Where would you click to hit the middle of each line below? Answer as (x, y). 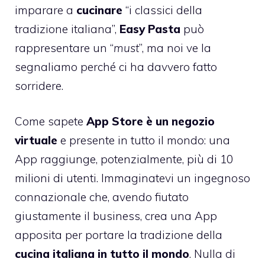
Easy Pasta (150, 29)
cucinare (99, 10)
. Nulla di (212, 254)
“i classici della (162, 10)
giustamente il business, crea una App (116, 216)
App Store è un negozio (151, 122)
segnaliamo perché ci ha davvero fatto (116, 67)
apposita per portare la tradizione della (119, 235)
